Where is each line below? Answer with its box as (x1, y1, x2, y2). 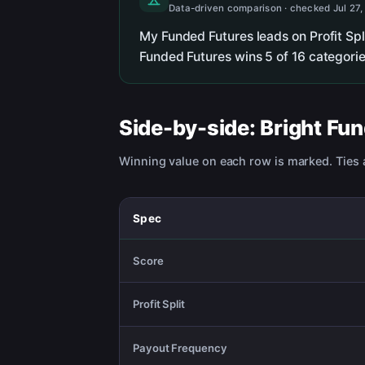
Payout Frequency (133, 341, 227, 354)
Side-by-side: (119, 114, 261, 140)
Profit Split (133, 297, 186, 311)
